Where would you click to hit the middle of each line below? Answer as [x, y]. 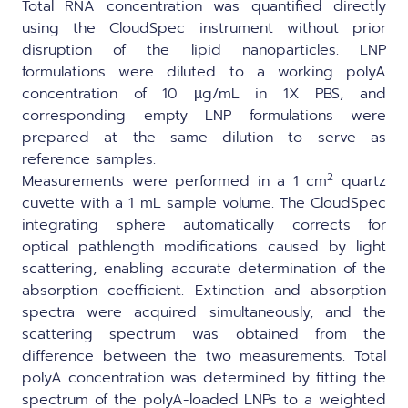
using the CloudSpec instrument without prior [204, 28]
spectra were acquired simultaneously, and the [204, 312]
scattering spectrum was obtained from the [204, 334]
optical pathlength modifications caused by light [204, 246]
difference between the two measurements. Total [204, 356]
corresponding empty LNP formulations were [204, 115]
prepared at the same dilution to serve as [204, 137]
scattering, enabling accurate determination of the [204, 268]
